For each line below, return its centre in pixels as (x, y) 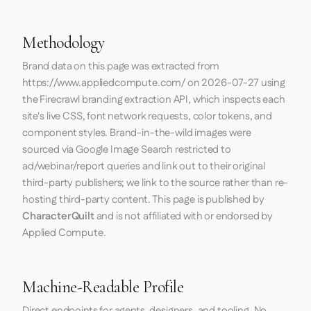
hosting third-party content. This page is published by (143, 200)
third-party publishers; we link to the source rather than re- (155, 183)
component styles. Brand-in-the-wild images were (137, 133)
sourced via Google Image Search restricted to (127, 150)
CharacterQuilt (58, 217)
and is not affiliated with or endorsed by (184, 217)
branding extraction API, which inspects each (182, 100)
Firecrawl (60, 100)
